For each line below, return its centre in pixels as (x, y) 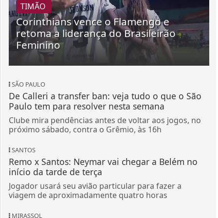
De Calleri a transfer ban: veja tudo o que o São (105, 55)
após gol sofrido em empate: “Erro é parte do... (104, 197)
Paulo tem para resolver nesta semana (86, 65)
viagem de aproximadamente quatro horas (88, 154)
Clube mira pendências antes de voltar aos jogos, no (105, 80)
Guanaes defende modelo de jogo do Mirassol (103, 187)
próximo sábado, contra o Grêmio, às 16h (85, 89)
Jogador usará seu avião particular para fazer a (95, 145)
